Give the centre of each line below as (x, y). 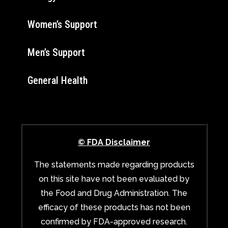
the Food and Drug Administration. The (114, 193)
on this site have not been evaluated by (114, 179)
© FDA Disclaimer (114, 142)
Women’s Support (62, 24)
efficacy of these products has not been (114, 207)
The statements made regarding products (114, 164)
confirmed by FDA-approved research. (114, 221)
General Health (58, 80)
